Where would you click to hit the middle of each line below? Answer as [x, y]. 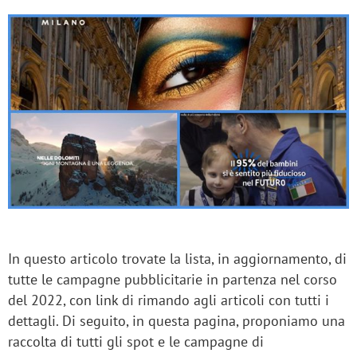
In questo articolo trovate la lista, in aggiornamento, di [177, 258]
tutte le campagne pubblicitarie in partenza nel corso [173, 279]
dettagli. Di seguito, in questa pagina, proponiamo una [177, 320]
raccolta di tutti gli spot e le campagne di [136, 341]
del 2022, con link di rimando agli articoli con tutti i [169, 300]
